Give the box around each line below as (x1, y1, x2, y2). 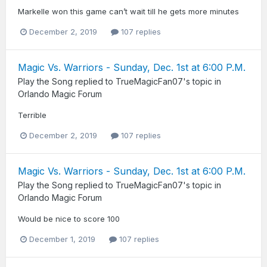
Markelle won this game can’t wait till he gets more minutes (18, 6, 239, 16)
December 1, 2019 (29, 234, 95, 244)
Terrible (18, 110, 46, 120)
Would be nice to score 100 (18, 213, 120, 223)
